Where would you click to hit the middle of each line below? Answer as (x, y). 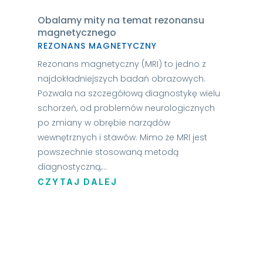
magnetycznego (77, 32)
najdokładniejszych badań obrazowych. (121, 78)
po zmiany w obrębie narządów (104, 122)
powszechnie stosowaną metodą (108, 152)
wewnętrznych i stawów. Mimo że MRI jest (122, 137)
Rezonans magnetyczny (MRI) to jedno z (122, 64)
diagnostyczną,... (72, 166)
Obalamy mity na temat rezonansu (121, 20)
